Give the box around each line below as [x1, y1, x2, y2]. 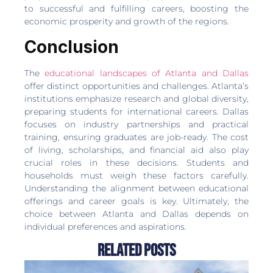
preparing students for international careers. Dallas [24, 105, 249, 117]
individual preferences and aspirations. [24, 221, 186, 232]
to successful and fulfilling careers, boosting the [24, 3, 249, 15]
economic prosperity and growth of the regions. [24, 16, 229, 27]
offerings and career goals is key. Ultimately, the [24, 195, 249, 207]
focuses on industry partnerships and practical [24, 118, 249, 130]
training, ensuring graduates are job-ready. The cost [24, 131, 249, 143]
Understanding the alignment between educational [24, 182, 249, 194]
